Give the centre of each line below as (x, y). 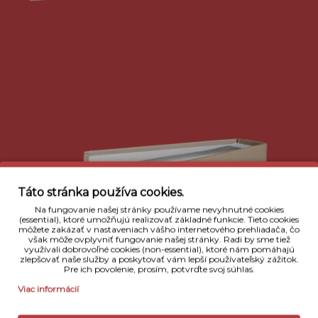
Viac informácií (48, 289)
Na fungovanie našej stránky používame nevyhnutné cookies (159, 209)
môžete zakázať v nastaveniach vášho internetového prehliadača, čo (159, 229)
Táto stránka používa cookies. (101, 192)
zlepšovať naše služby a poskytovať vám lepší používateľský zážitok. (159, 259)
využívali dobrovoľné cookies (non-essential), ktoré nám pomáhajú (159, 249)
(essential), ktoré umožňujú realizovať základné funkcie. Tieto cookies (159, 219)
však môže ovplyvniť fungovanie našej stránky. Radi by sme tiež (159, 239)
